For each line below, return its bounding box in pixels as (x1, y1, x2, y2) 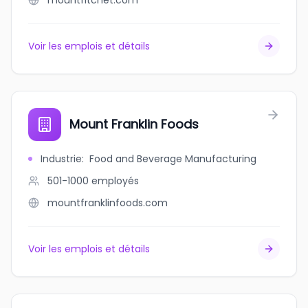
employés (91, 174, 139, 188)
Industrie (41, 152, 82, 166)
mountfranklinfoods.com (47, 196, 168, 210)
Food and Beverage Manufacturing (89, 152, 256, 166)
